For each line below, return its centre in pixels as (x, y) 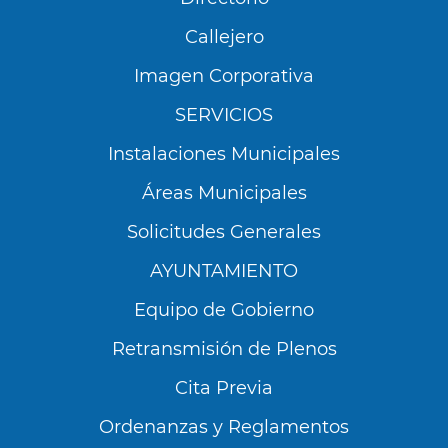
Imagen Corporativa (224, 75)
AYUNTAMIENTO (224, 270)
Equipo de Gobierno (224, 309)
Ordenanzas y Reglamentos (224, 426)
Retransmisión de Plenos (224, 348)
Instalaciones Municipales (224, 153)
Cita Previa (224, 387)
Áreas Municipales (224, 192)
